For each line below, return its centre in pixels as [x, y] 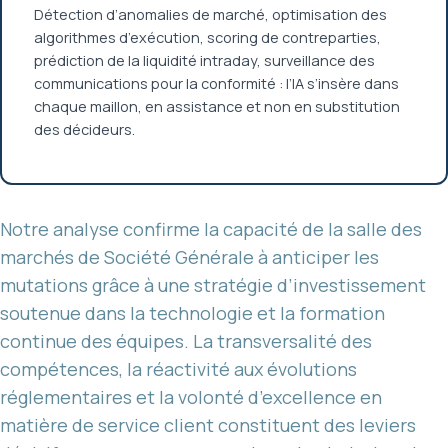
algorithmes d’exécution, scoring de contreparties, [207, 37]
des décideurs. [84, 129]
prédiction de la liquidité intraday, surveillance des [204, 60]
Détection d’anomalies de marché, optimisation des [210, 14]
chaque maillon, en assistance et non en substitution [217, 106]
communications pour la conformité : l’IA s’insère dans [216, 83]
